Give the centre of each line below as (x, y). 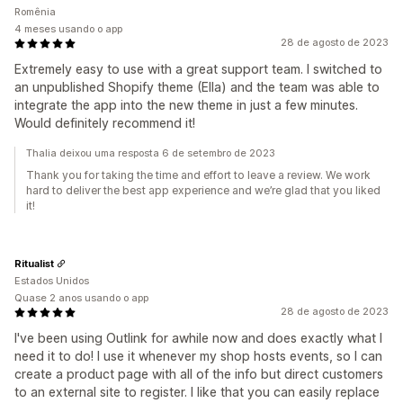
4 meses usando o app (68, 29)
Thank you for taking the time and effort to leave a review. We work (198, 175)
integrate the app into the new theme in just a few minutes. (186, 105)
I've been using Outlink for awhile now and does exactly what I (198, 338)
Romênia (35, 12)
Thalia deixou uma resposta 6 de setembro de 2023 (151, 153)
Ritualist (34, 263)
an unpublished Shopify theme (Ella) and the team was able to (197, 87)
